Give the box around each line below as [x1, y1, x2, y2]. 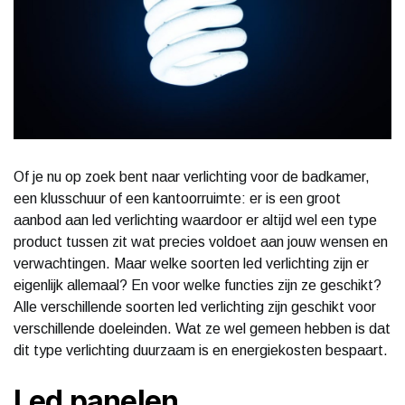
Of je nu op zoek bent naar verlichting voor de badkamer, [14, 168, 370, 184]
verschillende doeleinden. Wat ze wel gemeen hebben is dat [14, 320, 391, 336]
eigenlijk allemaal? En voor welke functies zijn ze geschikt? [14, 277, 381, 293]
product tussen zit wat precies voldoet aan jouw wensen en [14, 233, 388, 250]
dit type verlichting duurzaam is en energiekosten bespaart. [14, 342, 388, 358]
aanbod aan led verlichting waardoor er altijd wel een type [14, 212, 377, 228]
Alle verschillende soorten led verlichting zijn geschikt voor [14, 298, 376, 315]
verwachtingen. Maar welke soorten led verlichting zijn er [14, 255, 369, 271]
